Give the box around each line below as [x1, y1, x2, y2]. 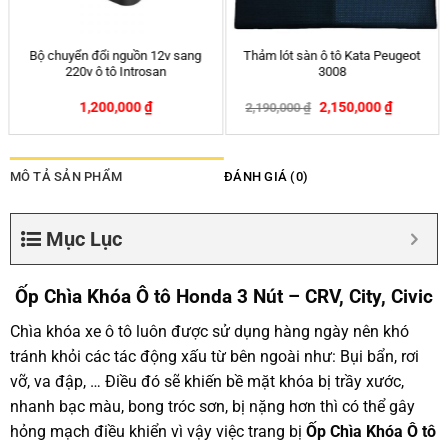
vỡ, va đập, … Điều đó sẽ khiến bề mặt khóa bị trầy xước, [9, 371, 404, 391]
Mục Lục [45, 227, 122, 252]
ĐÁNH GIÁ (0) [224, 169, 309, 185]
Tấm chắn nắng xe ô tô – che [33, 47, 198, 63]
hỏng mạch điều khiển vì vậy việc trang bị [9, 421, 306, 441]
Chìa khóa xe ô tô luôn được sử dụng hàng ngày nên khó [9, 321, 409, 341]
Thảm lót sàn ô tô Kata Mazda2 [244, 48, 420, 64]
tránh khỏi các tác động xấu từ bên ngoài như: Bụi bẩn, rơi [9, 346, 419, 366]
